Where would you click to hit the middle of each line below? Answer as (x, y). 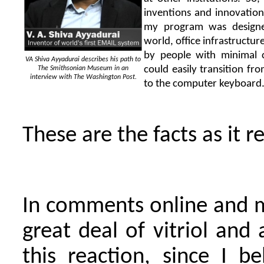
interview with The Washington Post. (83, 77)
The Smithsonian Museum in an (83, 69)
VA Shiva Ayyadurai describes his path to (83, 60)
